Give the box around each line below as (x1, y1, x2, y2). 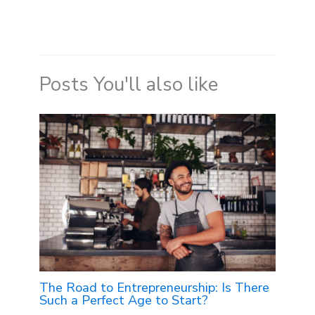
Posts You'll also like (39, 71, 219, 98)
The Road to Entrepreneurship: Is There (39, 279, 270, 297)
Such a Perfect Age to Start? (39, 292, 209, 309)
